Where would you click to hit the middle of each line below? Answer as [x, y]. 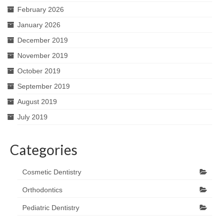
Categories [44, 150]
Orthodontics [42, 190]
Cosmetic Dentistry [52, 172]
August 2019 [37, 102]
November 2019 [43, 56]
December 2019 [43, 40]
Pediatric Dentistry [51, 208]
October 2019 [39, 71]
